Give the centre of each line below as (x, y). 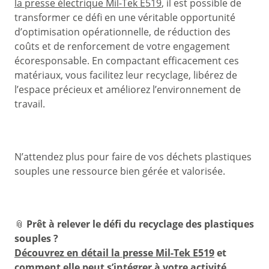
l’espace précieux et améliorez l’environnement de (128, 89)
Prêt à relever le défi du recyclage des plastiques (140, 224)
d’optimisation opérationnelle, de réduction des (122, 32)
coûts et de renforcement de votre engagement (122, 46)
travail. (30, 104)
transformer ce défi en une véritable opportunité (125, 17)
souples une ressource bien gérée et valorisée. (120, 171)
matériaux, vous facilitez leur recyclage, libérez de (126, 75)
